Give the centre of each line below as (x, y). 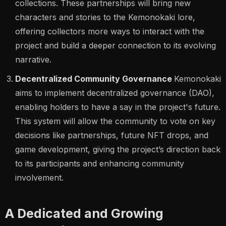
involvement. (39, 178)
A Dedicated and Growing (84, 213)
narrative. (33, 60)
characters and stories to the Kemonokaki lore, (105, 17)
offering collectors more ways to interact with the (110, 31)
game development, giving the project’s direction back (118, 149)
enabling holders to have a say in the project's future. (118, 107)
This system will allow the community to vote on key (115, 121)
